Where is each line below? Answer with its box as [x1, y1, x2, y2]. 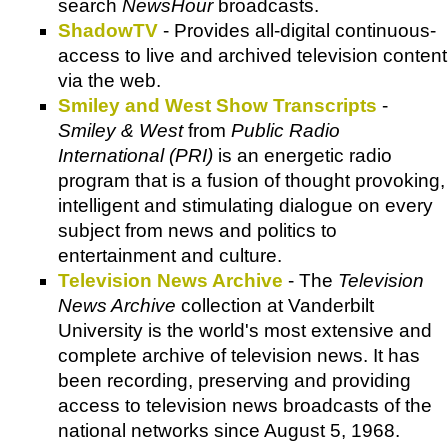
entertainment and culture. [58, 245, 282, 267]
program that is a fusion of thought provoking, [58, 170, 445, 192]
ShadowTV [58, 20, 158, 42]
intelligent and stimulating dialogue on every [58, 195, 433, 217]
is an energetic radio [213, 145, 392, 167]
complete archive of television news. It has [58, 345, 420, 367]
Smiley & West [58, 120, 183, 142]
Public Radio [231, 120, 340, 142]
